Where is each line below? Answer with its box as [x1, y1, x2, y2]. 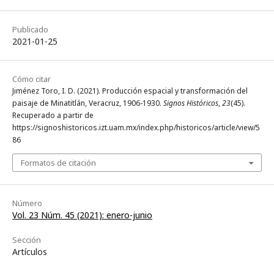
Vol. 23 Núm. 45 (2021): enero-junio [12, 209, 152, 221]
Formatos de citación [21, 157, 96, 168]
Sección [12, 234, 41, 245]
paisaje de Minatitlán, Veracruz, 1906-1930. [12, 97, 163, 108]
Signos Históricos [163, 97, 218, 108]
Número [12, 197, 42, 209]
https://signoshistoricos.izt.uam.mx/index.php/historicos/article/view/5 [12, 122, 260, 133]
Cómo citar [12, 73, 51, 84]
